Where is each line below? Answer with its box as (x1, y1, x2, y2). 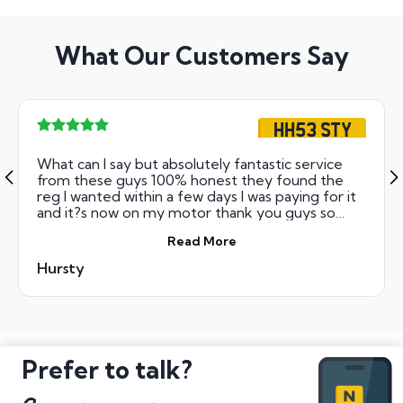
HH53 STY (273, 113, 352, 142)
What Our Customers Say (54, 40, 349, 72)
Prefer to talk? (22, 354, 193, 385)
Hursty (37, 258, 85, 277)
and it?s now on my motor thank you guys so (37, 202, 336, 221)
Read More (166, 232, 237, 249)
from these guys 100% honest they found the (37, 170, 344, 189)
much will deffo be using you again (37, 219, 264, 237)
